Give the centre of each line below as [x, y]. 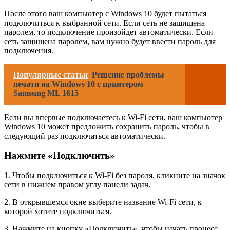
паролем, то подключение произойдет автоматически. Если [109, 32]
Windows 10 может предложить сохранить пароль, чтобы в [107, 126]
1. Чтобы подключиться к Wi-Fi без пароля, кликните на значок [115, 175]
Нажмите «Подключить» [60, 156]
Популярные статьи [51, 74]
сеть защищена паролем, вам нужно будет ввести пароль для [110, 41]
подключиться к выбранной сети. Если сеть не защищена [104, 23]
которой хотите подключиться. [58, 211]
